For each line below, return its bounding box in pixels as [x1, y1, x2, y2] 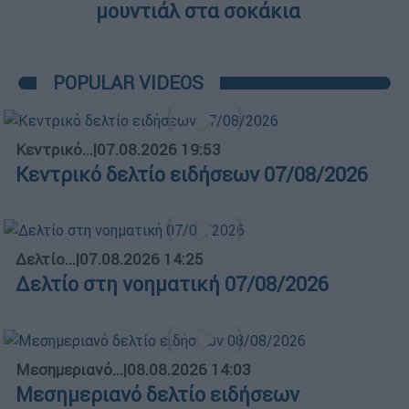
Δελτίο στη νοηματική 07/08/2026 [16, 272, 329, 298]
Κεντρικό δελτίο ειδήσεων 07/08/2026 [16, 162, 368, 187]
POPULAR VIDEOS [53, 70, 204, 94]
